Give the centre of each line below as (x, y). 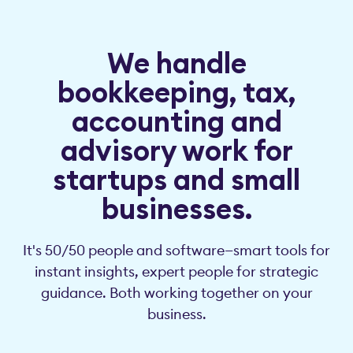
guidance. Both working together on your (176, 292)
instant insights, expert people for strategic (176, 271)
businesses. (176, 208)
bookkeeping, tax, (176, 92)
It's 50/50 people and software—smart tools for (176, 250)
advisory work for (176, 150)
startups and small (176, 179)
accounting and (176, 121)
